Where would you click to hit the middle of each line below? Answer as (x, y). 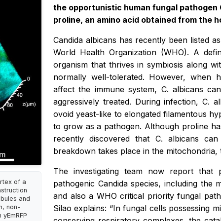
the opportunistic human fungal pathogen (136, 8)
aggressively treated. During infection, (128, 102)
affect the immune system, (107, 90)
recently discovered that (104, 139)
